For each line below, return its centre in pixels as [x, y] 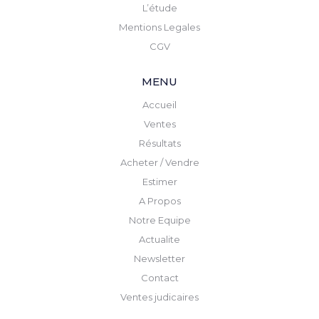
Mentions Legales [159, 27]
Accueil [159, 105]
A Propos [159, 201]
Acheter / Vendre [159, 162]
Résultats [159, 143]
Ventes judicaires [159, 297]
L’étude [159, 8]
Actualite [159, 239]
